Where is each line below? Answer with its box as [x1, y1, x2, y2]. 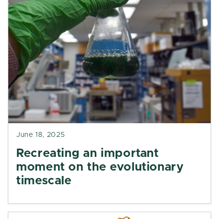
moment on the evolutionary [16, 161, 184, 173]
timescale [16, 175, 72, 187]
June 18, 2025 [16, 131, 65, 138]
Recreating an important [16, 148, 159, 159]
